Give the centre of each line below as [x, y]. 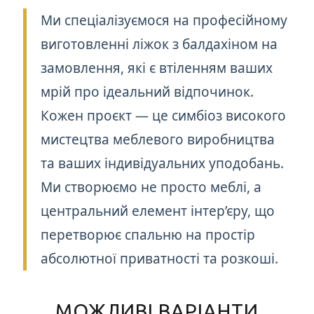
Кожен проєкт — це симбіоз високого [164, 116]
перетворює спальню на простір [148, 235]
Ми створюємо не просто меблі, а [151, 187]
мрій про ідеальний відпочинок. [148, 92]
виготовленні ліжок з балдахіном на [159, 44]
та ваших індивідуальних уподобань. [163, 163]
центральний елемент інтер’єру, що [158, 211]
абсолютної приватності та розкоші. [160, 259]
